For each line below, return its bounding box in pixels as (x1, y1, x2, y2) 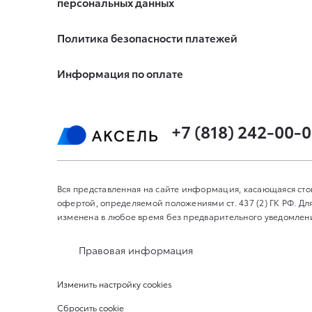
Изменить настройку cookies (57, 278, 172, 290)
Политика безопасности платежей (57, 30, 237, 46)
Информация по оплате (57, 65, 183, 81)
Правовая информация (79, 242, 193, 257)
